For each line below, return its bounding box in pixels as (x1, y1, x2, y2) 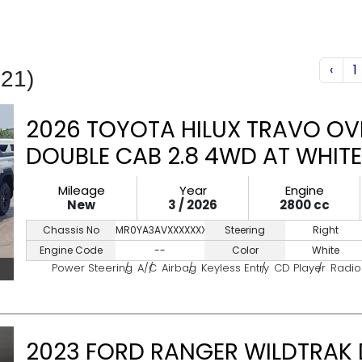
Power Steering (52, 260, 133, 276)
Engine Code (40, 243, 103, 257)
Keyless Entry (201, 260, 269, 276)
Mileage (57, 182, 105, 199)
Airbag (162, 260, 196, 276)
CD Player (274, 260, 326, 276)
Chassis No (43, 223, 99, 237)
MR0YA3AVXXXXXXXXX (116, 223, 218, 237)
